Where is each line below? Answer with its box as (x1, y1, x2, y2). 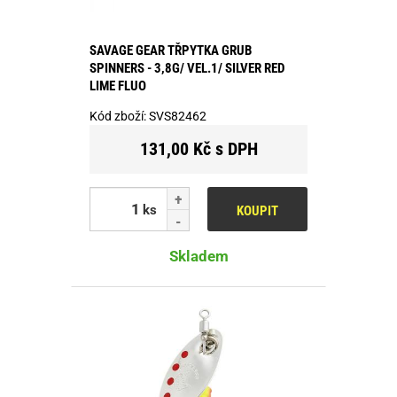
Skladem (168, 246, 229, 265)
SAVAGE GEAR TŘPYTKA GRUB (90, 42, 252, 58)
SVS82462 (149, 108, 206, 123)
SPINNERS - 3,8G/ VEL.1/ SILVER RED (90, 59, 284, 76)
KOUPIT (237, 202, 278, 219)
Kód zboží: (90, 108, 149, 123)
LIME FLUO (90, 77, 146, 94)
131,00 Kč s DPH (139, 137, 258, 160)
